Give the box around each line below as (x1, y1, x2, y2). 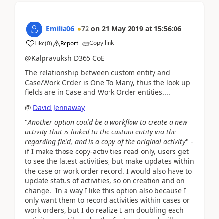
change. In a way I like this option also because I (25, 186, 186, 195)
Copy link (89, 38, 114, 47)
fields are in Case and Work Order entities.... (25, 88, 170, 97)
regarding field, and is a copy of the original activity (25, 137, 186, 146)
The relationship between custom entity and (25, 68, 170, 77)
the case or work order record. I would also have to (25, 166, 192, 175)
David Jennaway (33, 102, 85, 112)
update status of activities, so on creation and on (25, 176, 185, 185)
